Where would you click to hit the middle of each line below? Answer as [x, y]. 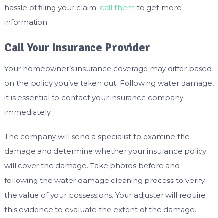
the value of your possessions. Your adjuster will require [105, 195]
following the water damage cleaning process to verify [104, 180]
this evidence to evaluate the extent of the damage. [100, 209]
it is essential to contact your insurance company [94, 97]
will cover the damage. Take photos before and [92, 165]
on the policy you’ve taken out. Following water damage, [109, 83]
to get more [158, 7]
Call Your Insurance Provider [77, 47]
